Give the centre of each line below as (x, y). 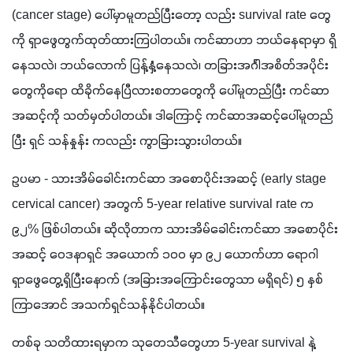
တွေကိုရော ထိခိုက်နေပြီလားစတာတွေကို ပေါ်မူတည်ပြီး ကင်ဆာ (171, 91)
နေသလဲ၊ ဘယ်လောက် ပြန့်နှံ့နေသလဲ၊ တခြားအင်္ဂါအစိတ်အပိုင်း (170, 66)
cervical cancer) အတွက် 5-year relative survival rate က (163, 204)
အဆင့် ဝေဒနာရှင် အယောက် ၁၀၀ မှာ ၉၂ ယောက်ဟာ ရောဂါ (165, 255)
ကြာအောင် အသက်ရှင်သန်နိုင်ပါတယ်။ (110, 305)
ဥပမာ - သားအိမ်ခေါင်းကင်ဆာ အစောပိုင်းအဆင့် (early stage (169, 179)
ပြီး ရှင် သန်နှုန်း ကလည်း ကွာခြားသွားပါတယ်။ (128, 141)
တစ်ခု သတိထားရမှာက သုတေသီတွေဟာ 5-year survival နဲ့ (164, 343)
